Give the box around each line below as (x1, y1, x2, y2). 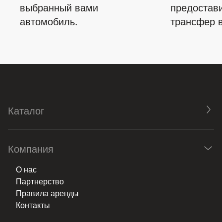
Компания (8, 141, 54, 156)
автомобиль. (20, 13, 78, 28)
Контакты (16, 199, 50, 211)
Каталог (8, 103, 44, 117)
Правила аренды (16, 187, 79, 199)
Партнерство (16, 175, 64, 187)
